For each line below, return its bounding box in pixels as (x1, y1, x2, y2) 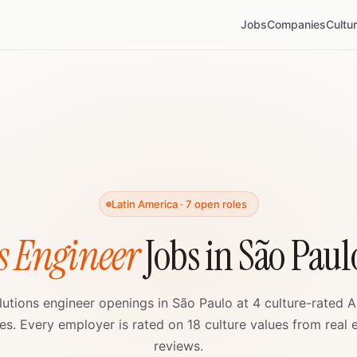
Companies (267, 18, 326, 31)
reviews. (154, 338, 203, 354)
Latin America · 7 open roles (111, 198, 247, 210)
